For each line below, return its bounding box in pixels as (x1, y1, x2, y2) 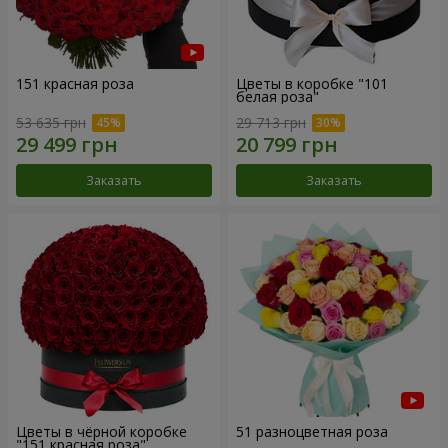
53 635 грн (16, 113, 86, 133)
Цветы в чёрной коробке (16, 422, 187, 442)
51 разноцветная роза (236, 422, 388, 442)
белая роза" (236, 87, 319, 107)
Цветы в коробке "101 (236, 74, 388, 94)
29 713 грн (236, 113, 306, 133)
